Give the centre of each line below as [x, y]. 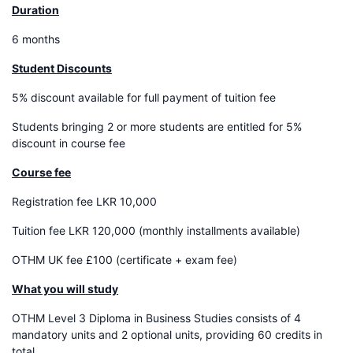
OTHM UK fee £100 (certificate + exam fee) [124, 259]
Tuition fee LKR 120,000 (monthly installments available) [156, 230]
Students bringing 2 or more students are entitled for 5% [157, 126]
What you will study [65, 288]
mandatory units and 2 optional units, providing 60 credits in [167, 334]
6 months [36, 39]
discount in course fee [69, 143]
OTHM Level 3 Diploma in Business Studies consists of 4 [156, 318]
